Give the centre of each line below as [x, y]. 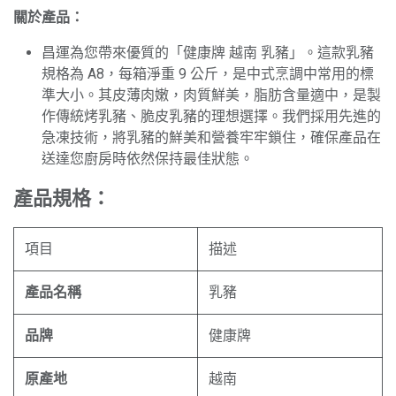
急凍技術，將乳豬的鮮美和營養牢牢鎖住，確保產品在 [211, 137]
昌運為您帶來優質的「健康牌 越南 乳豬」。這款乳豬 [208, 53]
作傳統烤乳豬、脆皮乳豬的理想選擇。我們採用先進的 [211, 116]
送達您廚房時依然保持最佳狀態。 [148, 159]
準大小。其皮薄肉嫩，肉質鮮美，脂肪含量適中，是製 [211, 95]
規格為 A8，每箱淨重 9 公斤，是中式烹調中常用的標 [208, 74]
